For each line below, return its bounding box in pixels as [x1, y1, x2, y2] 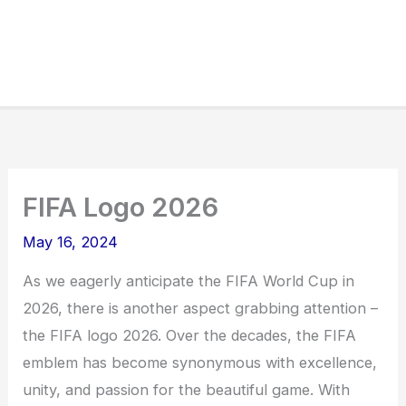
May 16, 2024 [23, 233, 119, 252]
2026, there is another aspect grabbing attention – [23, 299, 379, 318]
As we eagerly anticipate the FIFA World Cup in [23, 272, 355, 291]
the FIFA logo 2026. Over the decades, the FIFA [23, 326, 357, 345]
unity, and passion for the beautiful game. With [23, 381, 351, 400]
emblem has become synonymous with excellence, [23, 353, 378, 372]
